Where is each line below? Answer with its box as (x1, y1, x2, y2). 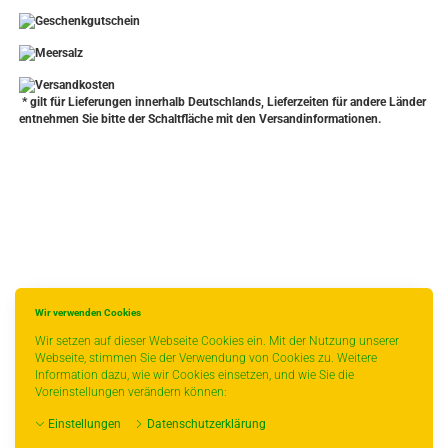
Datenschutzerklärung (144, 417, 266, 431)
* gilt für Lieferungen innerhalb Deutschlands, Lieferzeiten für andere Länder (19, 95, 426, 110)
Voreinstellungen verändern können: (35, 385, 227, 399)
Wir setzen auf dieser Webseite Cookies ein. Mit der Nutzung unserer (35, 334, 399, 348)
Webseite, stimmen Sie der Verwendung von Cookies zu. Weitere (35, 351, 377, 365)
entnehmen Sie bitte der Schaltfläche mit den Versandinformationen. (19, 112, 381, 127)
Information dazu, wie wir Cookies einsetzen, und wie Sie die (35, 368, 354, 382)
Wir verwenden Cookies (35, 307, 141, 318)
